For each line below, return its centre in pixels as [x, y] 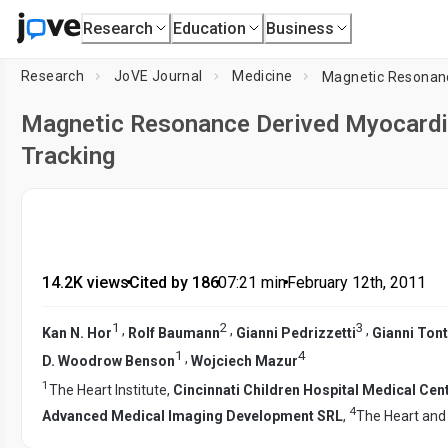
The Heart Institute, [111, 389]
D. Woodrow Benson [108, 360]
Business [300, 28]
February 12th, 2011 [356, 282]
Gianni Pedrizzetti [296, 332]
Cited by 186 [173, 282]
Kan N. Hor [77, 332]
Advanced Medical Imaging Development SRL [192, 415]
